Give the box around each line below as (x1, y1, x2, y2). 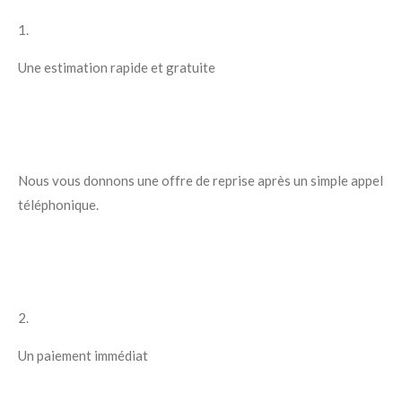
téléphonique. (18, 197, 99, 214)
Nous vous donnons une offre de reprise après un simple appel (18, 172, 383, 189)
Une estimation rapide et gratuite (18, 59, 215, 76)
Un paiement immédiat (18, 347, 148, 364)
